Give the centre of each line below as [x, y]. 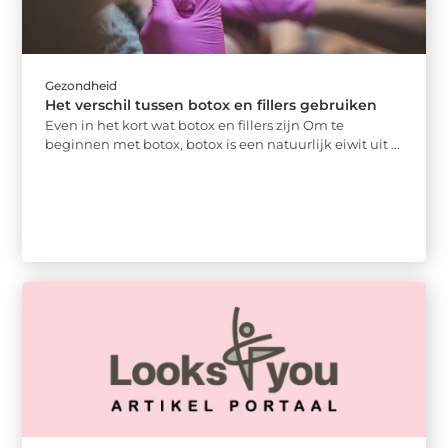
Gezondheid [81, 86]
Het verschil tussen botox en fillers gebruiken [211, 105]
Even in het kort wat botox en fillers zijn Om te [195, 125]
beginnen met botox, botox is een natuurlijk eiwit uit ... [223, 144]
